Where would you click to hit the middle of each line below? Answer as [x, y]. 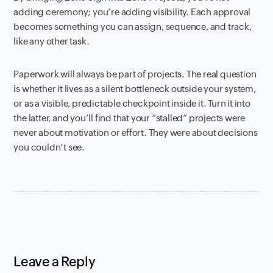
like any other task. [51, 41]
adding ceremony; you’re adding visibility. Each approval [132, 12]
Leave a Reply [55, 262]
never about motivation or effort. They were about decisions [136, 133]
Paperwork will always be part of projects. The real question [135, 74]
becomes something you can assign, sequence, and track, [133, 27]
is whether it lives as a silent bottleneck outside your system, [135, 89]
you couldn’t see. [49, 147]
